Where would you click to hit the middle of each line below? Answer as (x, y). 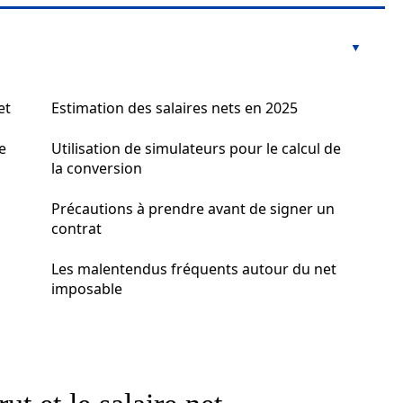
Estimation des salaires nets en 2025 (175, 108)
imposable (87, 289)
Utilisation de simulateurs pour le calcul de (196, 148)
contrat (76, 228)
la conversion (97, 168)
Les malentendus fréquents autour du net (194, 269)
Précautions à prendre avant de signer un (193, 209)
